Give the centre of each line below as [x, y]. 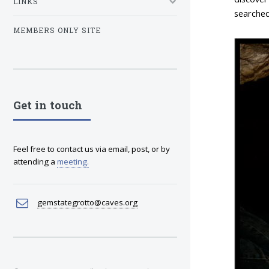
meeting [72, 162]
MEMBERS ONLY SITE [57, 31]
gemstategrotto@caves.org [87, 203]
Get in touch [48, 105]
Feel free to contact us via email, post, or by [92, 149]
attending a [35, 162]
